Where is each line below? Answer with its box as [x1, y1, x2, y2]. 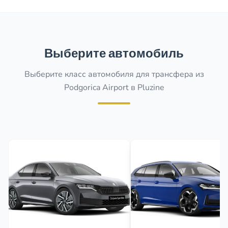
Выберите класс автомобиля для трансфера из [24, 69, 204, 80]
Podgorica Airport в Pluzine [64, 82, 164, 93]
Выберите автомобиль [44, 45, 184, 62]
